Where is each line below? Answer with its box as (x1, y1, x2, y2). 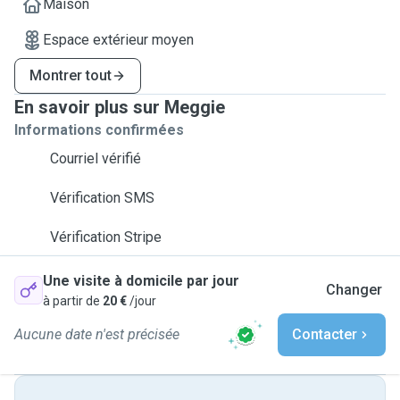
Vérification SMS (50, 189, 154, 206)
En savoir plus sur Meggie (14, 96, 225, 118)
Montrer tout (29, 67, 112, 84)
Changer (326, 281, 382, 298)
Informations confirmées (14, 121, 184, 138)
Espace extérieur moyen (43, 31, 194, 48)
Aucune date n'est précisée (14, 326, 179, 343)
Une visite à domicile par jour (43, 272, 239, 289)
